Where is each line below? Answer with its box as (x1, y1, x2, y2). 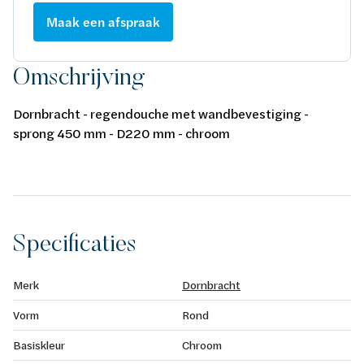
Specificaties (13, 227, 136, 258)
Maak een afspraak (46, 12, 160, 31)
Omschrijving (13, 60, 145, 91)
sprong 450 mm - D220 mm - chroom (13, 123, 230, 141)
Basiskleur (13, 336, 65, 353)
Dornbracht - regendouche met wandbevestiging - (13, 104, 309, 122)
